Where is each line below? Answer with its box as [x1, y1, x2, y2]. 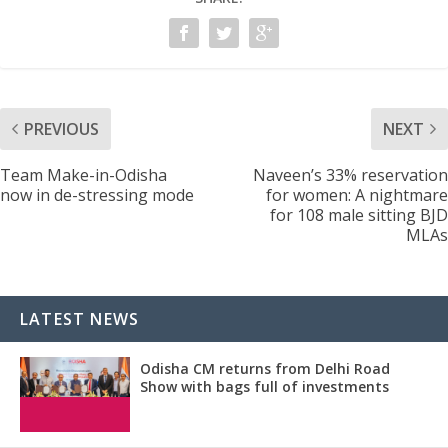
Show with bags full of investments [140, 376, 389, 396]
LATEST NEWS [20, 307, 140, 330]
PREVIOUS [24, 117, 99, 140]
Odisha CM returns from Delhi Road [140, 358, 390, 378]
